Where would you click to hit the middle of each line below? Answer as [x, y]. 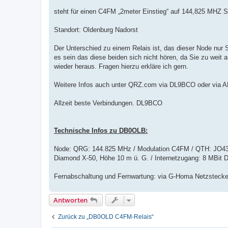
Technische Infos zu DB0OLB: [101, 131]
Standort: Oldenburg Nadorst [96, 30]
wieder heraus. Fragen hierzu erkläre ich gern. [121, 67]
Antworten [70, 200]
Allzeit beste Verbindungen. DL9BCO [108, 103]
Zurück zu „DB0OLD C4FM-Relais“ [106, 217]
